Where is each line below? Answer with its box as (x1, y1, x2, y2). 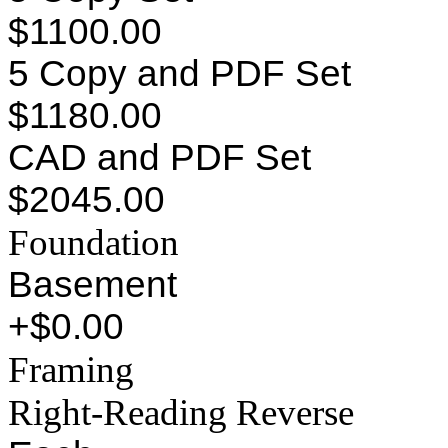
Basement (8, 263, 177, 305)
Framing (8, 348, 134, 390)
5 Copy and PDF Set (8, 52, 351, 94)
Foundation (8, 221, 179, 263)
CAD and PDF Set (8, 136, 311, 178)
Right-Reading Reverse (8, 391, 354, 433)
